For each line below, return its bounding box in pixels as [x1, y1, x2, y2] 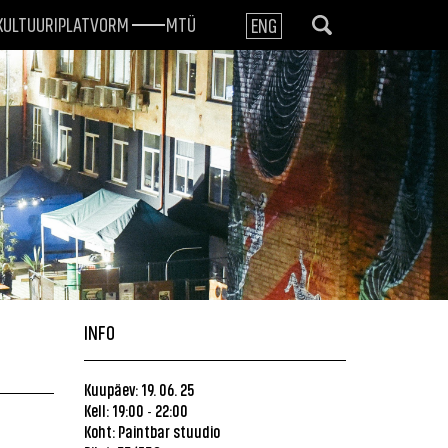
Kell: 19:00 [83, 400, 144, 420]
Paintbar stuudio [117, 421, 220, 441]
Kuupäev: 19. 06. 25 [83, 379, 194, 399]
